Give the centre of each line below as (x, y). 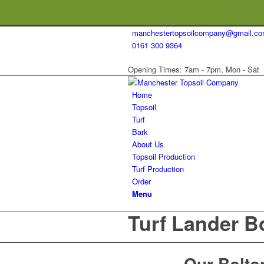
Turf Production (158, 169)
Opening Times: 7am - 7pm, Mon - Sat (194, 69)
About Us (148, 144)
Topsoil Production (164, 156)
